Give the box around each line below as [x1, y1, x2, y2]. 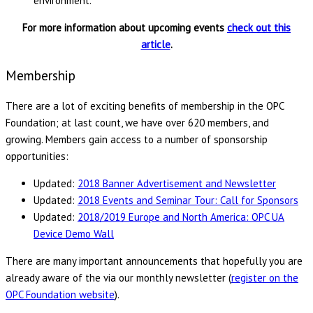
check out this [227, 21, 291, 35]
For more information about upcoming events [22, 21, 227, 35]
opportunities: [6, 149, 68, 163]
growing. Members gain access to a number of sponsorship [6, 132, 268, 146]
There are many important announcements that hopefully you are [6, 254, 303, 268]
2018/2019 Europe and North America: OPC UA [78, 210, 284, 224]
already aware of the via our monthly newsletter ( [6, 270, 231, 284]
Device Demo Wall [34, 226, 114, 240]
